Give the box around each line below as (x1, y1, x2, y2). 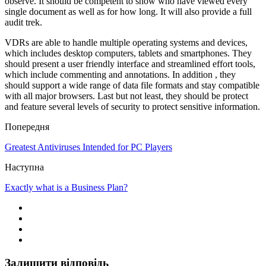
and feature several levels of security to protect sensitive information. (5, 101, 260, 112)
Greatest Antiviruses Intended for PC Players (5, 141, 172, 152)
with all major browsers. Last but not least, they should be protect (5, 90, 248, 101)
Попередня (5, 121, 49, 132)
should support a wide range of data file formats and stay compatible (5, 80, 259, 90)
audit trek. (5, 17, 42, 27)
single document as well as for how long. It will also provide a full (5, 6, 252, 17)
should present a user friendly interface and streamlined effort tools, (5, 58, 255, 69)
